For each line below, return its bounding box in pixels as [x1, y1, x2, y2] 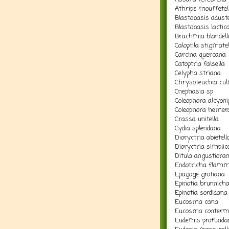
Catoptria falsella [175, 59, 225, 69]
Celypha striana [175, 68, 221, 78]
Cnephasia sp [175, 86, 213, 97]
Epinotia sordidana [175, 188, 227, 198]
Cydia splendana [175, 123, 221, 133]
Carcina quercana [175, 50, 226, 60]
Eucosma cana [175, 197, 218, 207]
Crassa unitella [175, 114, 219, 124]
